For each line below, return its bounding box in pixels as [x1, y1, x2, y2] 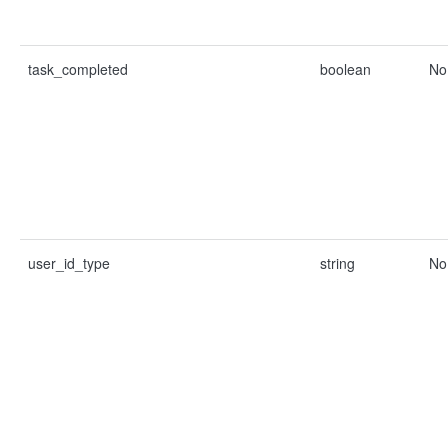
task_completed [28, 59, 128, 79]
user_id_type [28, 253, 110, 273]
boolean [320, 59, 371, 79]
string [320, 253, 355, 273]
